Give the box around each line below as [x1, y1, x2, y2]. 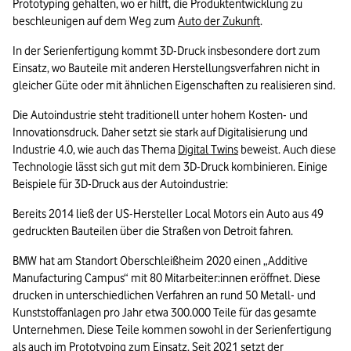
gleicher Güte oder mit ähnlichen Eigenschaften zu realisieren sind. [13, 78, 335, 93]
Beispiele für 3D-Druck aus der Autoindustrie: [13, 177, 228, 192]
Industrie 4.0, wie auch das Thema [13, 143, 178, 157]
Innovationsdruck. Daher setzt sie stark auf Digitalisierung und [13, 125, 308, 140]
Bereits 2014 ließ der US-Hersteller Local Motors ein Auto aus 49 [13, 207, 324, 222]
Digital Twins [178, 143, 238, 157]
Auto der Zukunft [178, 14, 260, 29]
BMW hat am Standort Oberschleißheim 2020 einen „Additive [13, 254, 308, 269]
